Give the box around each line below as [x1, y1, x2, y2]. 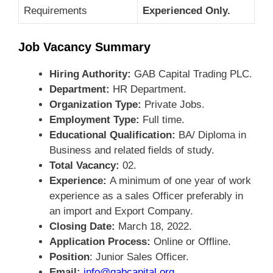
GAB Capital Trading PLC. [134, 68, 252, 80]
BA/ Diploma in [175, 129, 246, 141]
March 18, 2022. [118, 220, 192, 232]
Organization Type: [49, 98, 141, 110]
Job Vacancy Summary [18, 40, 151, 54]
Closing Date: [49, 220, 118, 232]
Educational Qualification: [49, 129, 175, 141]
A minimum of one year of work [110, 174, 251, 186]
